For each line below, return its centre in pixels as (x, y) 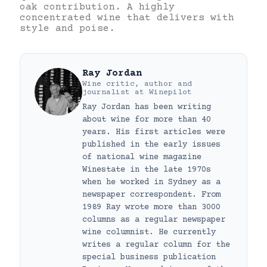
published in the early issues (151, 145)
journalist (106, 92)
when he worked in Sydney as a (151, 182)
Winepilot (170, 92)
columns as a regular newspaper (154, 220)
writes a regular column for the (156, 245)
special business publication (149, 257)
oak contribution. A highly (97, 7)
